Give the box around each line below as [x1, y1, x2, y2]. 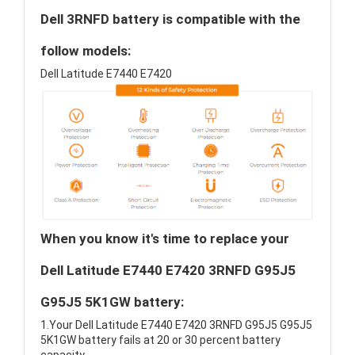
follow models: [40, 43, 131, 59]
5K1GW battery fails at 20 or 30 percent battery [40, 334, 281, 347]
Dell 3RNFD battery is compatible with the [40, 11, 300, 27]
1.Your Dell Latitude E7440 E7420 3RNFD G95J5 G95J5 [40, 319, 312, 332]
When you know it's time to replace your [40, 231, 289, 247]
